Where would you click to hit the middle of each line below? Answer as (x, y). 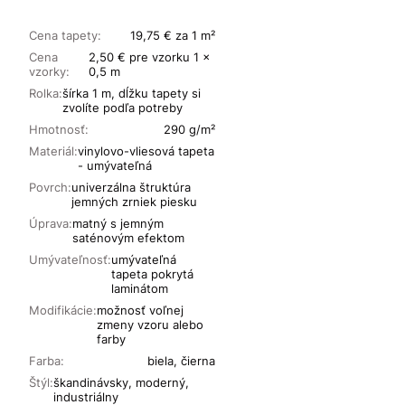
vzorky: (49, 72)
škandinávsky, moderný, (121, 383)
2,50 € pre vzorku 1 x (149, 57)
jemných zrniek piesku (134, 202)
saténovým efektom (128, 238)
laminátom (140, 289)
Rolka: (46, 94)
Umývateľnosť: (70, 260)
